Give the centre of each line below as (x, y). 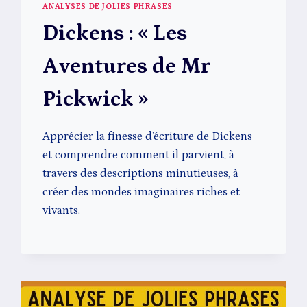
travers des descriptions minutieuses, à (141, 174)
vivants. (62, 211)
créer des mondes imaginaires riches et (142, 192)
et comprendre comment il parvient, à (139, 155)
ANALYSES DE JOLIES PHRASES (108, 7)
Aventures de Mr (127, 67)
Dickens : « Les (115, 34)
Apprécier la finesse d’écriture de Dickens (148, 137)
